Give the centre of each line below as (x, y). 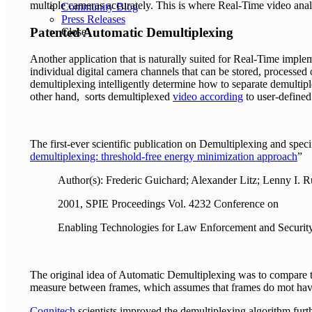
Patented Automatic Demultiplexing (133, 32)
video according (208, 97)
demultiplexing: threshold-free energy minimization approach (164, 157)
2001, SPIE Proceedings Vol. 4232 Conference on (168, 204)
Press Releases (93, 19)
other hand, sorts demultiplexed (101, 97)
